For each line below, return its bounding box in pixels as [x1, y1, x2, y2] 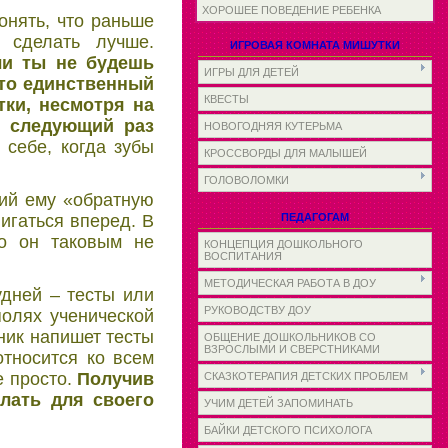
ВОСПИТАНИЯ [204, 250, 282, 262]
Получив [77, 368, 154, 389]
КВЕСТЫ [204, 93, 249, 105]
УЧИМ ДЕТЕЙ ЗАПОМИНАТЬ [204, 397, 353, 409]
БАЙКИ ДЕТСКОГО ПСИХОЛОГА [204, 424, 372, 436]
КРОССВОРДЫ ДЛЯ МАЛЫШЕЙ [204, 147, 367, 159]
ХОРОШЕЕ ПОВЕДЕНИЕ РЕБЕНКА [202, 4, 381, 16]
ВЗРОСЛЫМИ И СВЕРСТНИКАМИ [204, 343, 380, 355]
